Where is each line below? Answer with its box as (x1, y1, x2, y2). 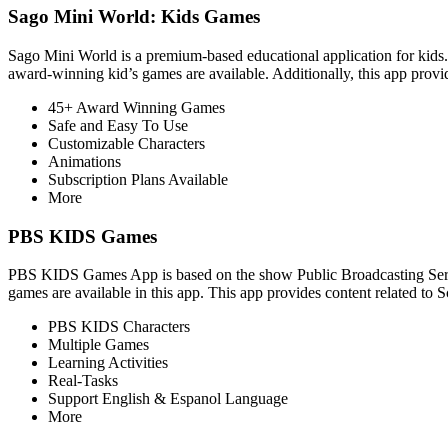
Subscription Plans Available (48, 170, 228, 188)
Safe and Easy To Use (48, 116, 188, 134)
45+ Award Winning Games (48, 98, 225, 116)
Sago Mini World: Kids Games (8, 6, 260, 28)
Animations (48, 152, 121, 170)
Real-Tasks (48, 372, 118, 390)
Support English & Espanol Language (48, 390, 288, 408)
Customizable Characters (48, 134, 205, 152)
